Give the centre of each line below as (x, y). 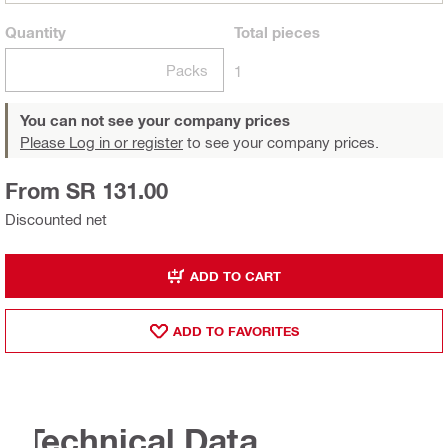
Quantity (35, 32)
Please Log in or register (101, 142)
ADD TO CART (235, 275)
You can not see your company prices (155, 120)
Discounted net (56, 219)
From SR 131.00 (86, 191)
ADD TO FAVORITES (235, 330)
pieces (294, 32)
